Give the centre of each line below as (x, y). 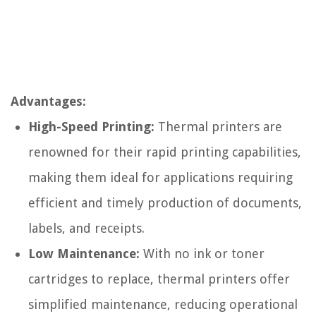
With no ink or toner (202, 253)
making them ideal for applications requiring (160, 177)
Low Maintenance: (84, 253)
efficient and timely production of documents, (165, 202)
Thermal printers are (218, 126)
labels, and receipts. (86, 228)
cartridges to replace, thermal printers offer (159, 279)
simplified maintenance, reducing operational (163, 304)
